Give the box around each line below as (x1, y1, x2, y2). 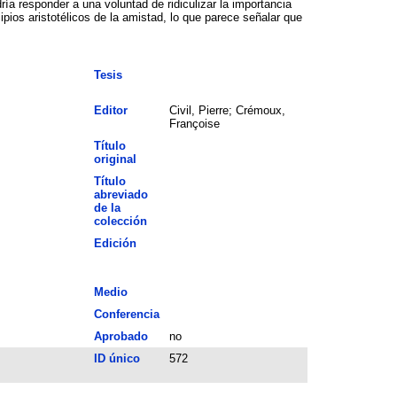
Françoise (168, 116, 220, 130)
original (93, 152, 136, 166)
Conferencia (93, 307, 160, 321)
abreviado (93, 187, 148, 201)
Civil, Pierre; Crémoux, (168, 103, 285, 117)
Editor (93, 103, 128, 117)
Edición (93, 236, 136, 250)
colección (93, 214, 147, 228)
